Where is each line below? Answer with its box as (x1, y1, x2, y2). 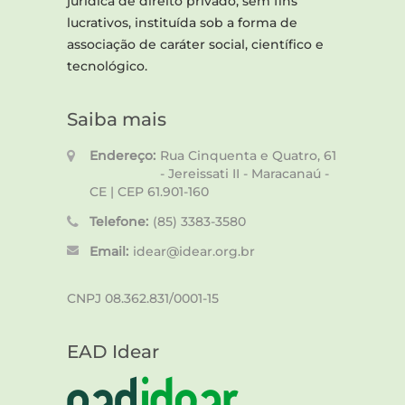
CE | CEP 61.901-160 (89, 184, 209, 201)
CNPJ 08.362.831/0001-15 (67, 290, 219, 307)
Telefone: (89, 213, 148, 231)
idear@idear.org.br (133, 243, 255, 260)
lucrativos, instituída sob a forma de (67, 14, 297, 32)
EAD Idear (67, 341, 159, 363)
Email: (89, 243, 128, 260)
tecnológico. (67, 58, 147, 75)
